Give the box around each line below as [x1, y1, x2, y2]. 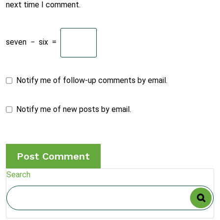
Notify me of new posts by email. [16, 105, 131, 114]
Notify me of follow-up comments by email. [16, 76, 167, 85]
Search [6, 170, 30, 179]
